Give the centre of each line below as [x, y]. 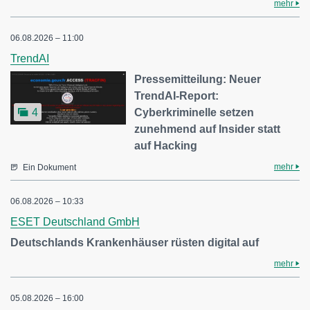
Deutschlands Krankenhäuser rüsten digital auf [135, 242]
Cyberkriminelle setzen [194, 112]
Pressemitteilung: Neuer [198, 79]
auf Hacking [166, 145]
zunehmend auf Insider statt [208, 129]
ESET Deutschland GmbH [75, 221]
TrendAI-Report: [177, 95]
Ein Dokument [49, 167]
